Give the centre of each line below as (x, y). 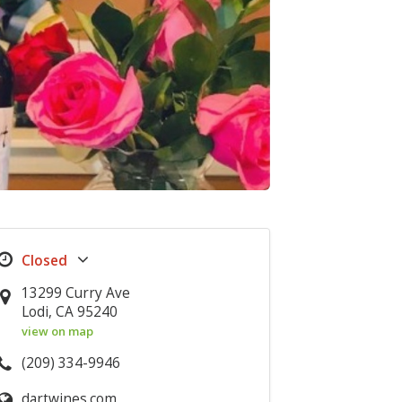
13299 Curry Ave (76, 293)
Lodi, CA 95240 (70, 312)
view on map (58, 331)
